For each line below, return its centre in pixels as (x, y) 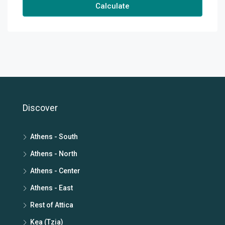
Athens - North (54, 154)
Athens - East (51, 188)
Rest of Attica (52, 205)
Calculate (113, 6)
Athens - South (54, 137)
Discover (40, 108)
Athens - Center (55, 171)
